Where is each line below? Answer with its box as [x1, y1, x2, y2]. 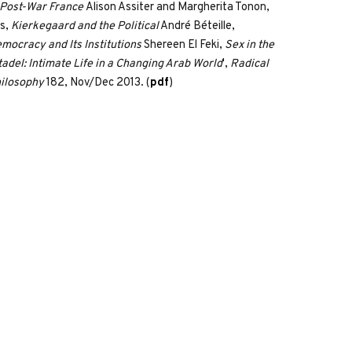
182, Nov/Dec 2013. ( [44, 75, 151, 90]
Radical [230, 56, 269, 71]
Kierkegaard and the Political [11, 18, 159, 34]
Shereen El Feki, [141, 37, 225, 53]
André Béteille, [159, 18, 236, 34]
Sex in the [225, 37, 275, 53]
